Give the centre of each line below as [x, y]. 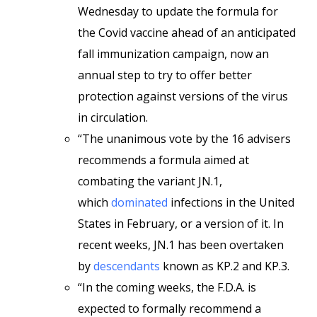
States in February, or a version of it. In [181, 224]
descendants [127, 266]
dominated [139, 202]
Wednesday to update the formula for [178, 11]
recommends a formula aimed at [163, 160]
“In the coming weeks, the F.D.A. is [167, 287]
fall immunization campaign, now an [173, 54]
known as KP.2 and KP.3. [225, 266]
